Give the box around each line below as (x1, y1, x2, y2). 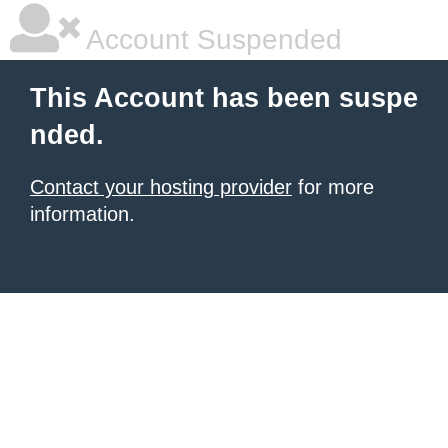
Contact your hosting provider (30, 176, 292, 198)
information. (30, 203, 135, 225)
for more (292, 176, 374, 198)
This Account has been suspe (30, 83, 418, 113)
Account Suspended (80, 24, 342, 55)
